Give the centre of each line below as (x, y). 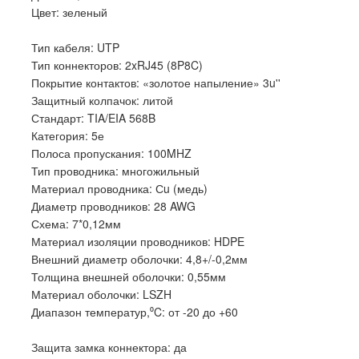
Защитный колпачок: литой (102, 101)
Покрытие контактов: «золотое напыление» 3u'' (156, 83)
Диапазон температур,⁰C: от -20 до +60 (135, 312)
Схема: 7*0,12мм (76, 224)
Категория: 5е (68, 136)
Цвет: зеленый (69, 12)
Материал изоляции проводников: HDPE (138, 242)
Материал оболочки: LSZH (101, 294)
